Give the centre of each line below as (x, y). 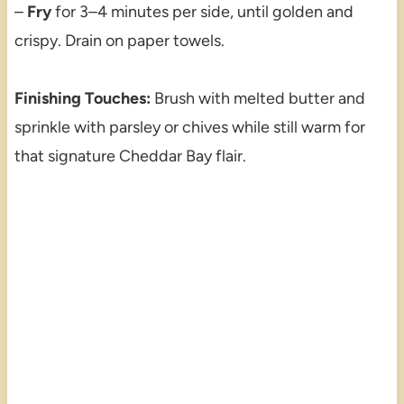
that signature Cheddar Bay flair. (130, 156)
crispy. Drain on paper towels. (119, 41)
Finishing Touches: (82, 99)
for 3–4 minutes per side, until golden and (202, 12)
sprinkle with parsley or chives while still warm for (189, 128)
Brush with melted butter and (257, 99)
